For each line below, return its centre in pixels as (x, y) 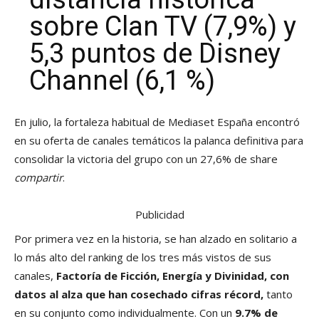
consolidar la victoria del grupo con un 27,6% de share (146, 159)
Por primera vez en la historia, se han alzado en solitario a (156, 239)
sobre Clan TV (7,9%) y (163, 27)
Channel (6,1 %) (122, 81)
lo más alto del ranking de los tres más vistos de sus (143, 257)
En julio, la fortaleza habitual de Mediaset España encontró (157, 122)
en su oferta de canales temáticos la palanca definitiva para (159, 141)
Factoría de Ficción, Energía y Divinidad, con (173, 276)
